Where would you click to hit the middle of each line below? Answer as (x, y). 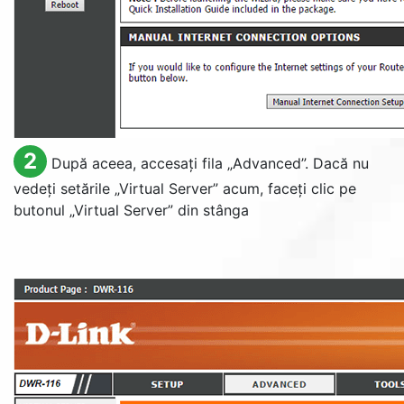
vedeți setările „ (66, 188)
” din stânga (208, 210)
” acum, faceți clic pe (285, 188)
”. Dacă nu (335, 163)
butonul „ (44, 210)
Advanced (266, 163)
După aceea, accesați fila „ (142, 163)
